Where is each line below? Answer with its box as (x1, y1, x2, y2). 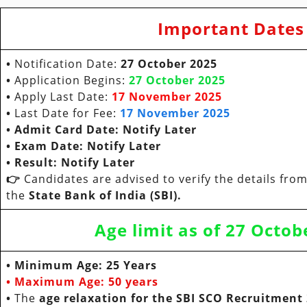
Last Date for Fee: (14, 106, 120, 121)
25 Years (106, 258, 157, 273)
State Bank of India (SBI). (29, 188, 182, 204)
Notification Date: (14, 56, 121, 72)
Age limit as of (94, 219, 225, 242)
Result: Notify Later (14, 155, 135, 171)
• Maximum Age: (6, 274, 108, 290)
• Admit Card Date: (6, 122, 123, 138)
